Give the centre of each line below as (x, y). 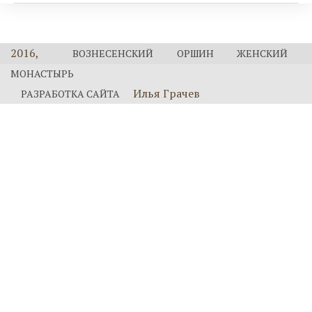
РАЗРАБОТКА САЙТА (70, 94)
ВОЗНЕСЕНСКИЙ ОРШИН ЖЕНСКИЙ (180, 53)
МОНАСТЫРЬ (42, 73)
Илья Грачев (165, 93)
